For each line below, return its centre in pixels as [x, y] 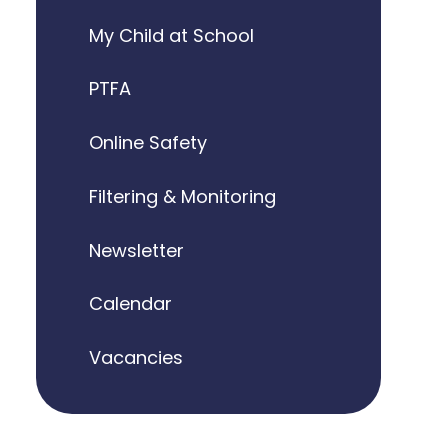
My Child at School [171, 35]
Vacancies [135, 358]
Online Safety [147, 143]
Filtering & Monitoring [182, 196]
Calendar [130, 304]
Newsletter [136, 250]
